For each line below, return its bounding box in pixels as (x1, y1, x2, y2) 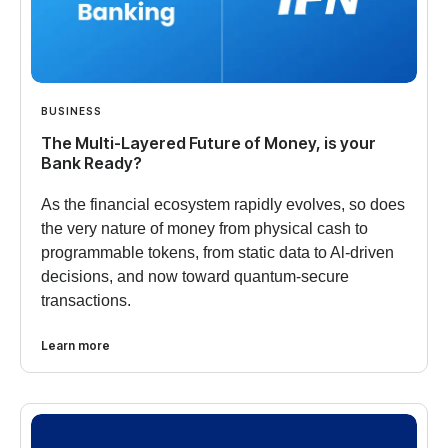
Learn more (41, 337, 110, 353)
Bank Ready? (41, 152, 142, 173)
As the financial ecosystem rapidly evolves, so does (41, 195, 405, 213)
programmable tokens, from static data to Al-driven (41, 243, 394, 261)
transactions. (41, 291, 131, 309)
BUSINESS (41, 104, 102, 117)
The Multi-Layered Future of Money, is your (41, 132, 376, 153)
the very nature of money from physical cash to (41, 219, 368, 237)
